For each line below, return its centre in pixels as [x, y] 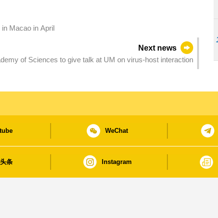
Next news [158, 48]
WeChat [117, 130]
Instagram [117, 162]
